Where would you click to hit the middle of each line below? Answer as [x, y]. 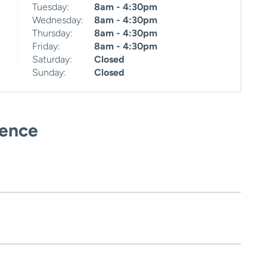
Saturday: [52, 60]
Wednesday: [58, 20]
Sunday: [49, 73]
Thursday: [52, 33]
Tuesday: [51, 7]
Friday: [46, 46]
